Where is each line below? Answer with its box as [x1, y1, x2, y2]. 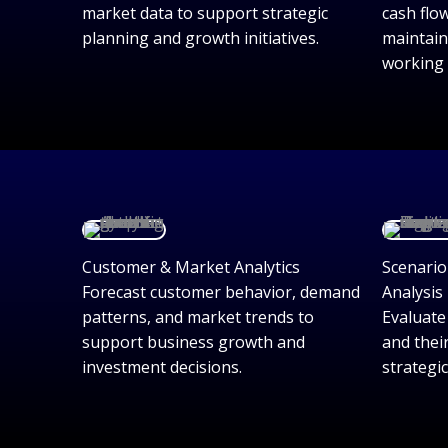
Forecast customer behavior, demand [82, 281, 360, 303]
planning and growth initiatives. [82, 27, 319, 49]
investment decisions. [82, 356, 242, 378]
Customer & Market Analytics [82, 256, 300, 278]
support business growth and [82, 331, 305, 353]
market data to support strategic [82, 2, 328, 24]
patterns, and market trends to [82, 306, 314, 328]
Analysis [382, 281, 443, 303]
